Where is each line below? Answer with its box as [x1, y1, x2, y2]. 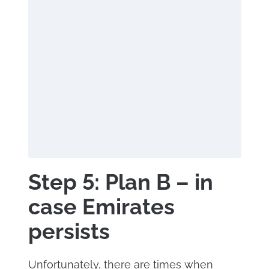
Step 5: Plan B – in [28, 169, 213, 195]
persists [28, 218, 110, 244]
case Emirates [28, 193, 175, 219]
